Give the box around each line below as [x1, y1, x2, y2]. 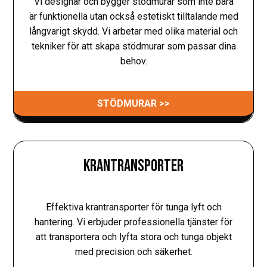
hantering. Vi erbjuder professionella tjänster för [35, 216, 232, 228]
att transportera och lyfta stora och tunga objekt [35, 231, 232, 243]
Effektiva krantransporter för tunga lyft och [45, 201, 222, 213]
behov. [120, 55, 147, 67]
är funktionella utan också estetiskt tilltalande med [29, 10, 238, 22]
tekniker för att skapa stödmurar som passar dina [31, 40, 236, 52]
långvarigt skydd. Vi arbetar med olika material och [29, 25, 238, 37]
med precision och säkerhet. [74, 246, 193, 257]
